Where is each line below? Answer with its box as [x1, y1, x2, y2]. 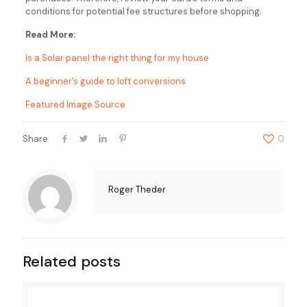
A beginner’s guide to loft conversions [25, 75, 186, 87]
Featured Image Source [25, 98, 125, 110]
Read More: [25, 28, 75, 40]
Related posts [23, 251, 121, 271]
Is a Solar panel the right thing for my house [25, 51, 209, 64]
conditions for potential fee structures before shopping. [25, 5, 262, 17]
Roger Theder [108, 183, 166, 195]
